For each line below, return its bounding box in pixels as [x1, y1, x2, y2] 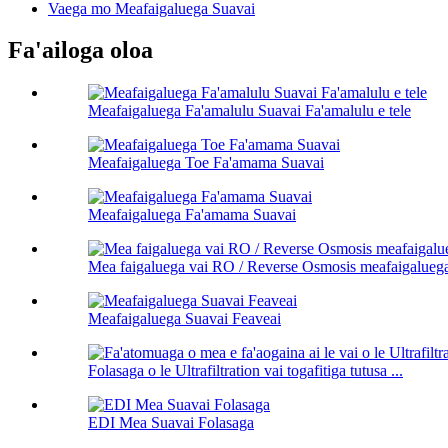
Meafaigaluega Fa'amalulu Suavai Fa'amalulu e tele [88, 102, 411, 120]
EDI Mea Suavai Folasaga [88, 414, 254, 432]
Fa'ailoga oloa [8, 37, 153, 64]
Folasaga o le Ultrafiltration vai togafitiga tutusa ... [88, 362, 403, 380]
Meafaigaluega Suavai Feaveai [88, 310, 281, 328]
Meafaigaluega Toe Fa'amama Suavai [88, 154, 324, 172]
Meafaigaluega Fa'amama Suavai [88, 206, 296, 224]
